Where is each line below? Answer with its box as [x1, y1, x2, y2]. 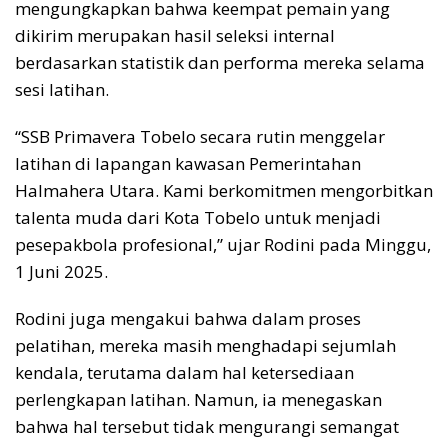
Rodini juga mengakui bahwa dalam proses [15, 306, 361, 330]
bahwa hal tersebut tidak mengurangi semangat [15, 414, 399, 438]
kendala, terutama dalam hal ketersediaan [15, 360, 354, 384]
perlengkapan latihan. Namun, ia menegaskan [15, 387, 382, 411]
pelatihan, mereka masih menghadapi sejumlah [15, 333, 396, 357]
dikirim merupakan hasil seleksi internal [15, 23, 335, 47]
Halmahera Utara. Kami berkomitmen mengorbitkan [15, 178, 433, 202]
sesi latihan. [15, 77, 109, 101]
